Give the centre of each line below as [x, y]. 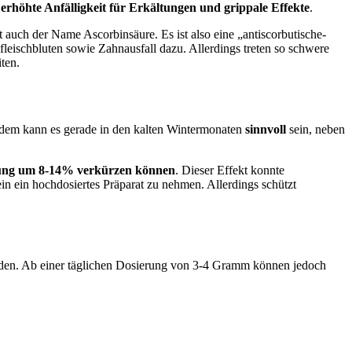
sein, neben [315, 129]
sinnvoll [266, 129]
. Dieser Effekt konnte [230, 170]
